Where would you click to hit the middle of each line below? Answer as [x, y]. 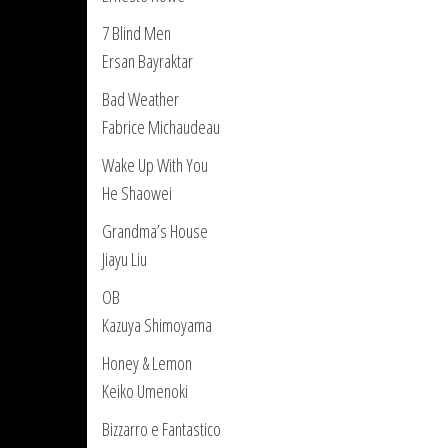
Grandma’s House [155, 231]
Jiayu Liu [124, 259]
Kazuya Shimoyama [157, 325]
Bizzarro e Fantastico [161, 429]
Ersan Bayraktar [147, 61]
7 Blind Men [136, 33]
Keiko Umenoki [145, 391]
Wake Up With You [155, 165]
